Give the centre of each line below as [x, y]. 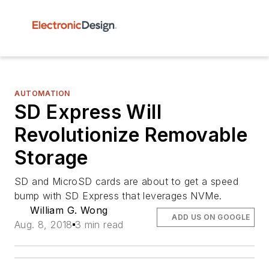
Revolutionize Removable [131, 135]
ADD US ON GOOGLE [211, 217]
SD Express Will [88, 112]
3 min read [99, 225]
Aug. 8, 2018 [44, 225]
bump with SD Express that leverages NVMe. [118, 196]
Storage [51, 158]
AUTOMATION [42, 93]
